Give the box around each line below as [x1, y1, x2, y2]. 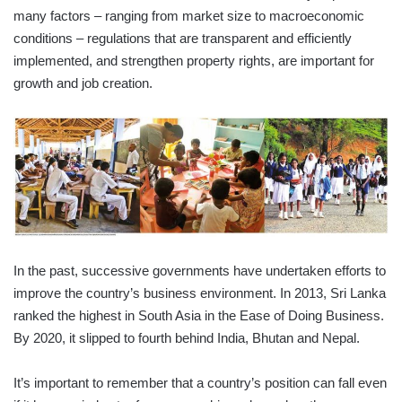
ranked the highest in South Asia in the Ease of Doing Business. [13, 308, 384, 324]
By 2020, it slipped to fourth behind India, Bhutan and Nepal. [13, 330, 360, 346]
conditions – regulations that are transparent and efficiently [13, 30, 352, 46]
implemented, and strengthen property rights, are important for [13, 52, 374, 68]
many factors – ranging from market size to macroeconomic [13, 7, 364, 23]
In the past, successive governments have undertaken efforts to [13, 263, 386, 279]
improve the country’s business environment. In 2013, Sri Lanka [13, 285, 386, 301]
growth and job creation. [13, 74, 153, 91]
